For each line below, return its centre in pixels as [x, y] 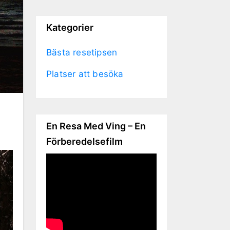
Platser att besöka [85, 74]
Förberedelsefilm [84, 141]
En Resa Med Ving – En [96, 126]
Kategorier [70, 27]
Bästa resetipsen [82, 52]
